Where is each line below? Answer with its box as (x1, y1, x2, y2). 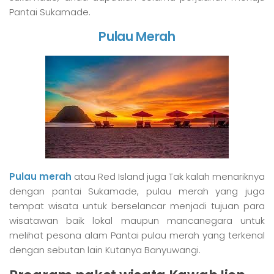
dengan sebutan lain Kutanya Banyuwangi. (9, 243, 201, 256)
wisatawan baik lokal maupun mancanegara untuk (9, 213, 265, 227)
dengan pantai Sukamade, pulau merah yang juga (9, 184, 265, 198)
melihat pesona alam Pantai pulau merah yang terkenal (9, 228, 265, 242)
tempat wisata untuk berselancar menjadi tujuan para (9, 199, 265, 212)
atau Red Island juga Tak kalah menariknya (72, 169, 265, 183)
